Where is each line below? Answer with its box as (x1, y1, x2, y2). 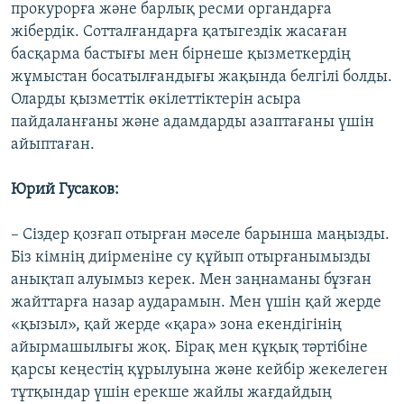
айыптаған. (11, 136, 95, 153)
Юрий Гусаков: (11, 181, 119, 198)
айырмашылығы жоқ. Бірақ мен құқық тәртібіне (11, 339, 368, 356)
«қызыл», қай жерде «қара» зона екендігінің (11, 317, 342, 334)
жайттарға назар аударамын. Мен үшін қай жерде (11, 294, 381, 311)
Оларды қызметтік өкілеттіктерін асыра (11, 91, 301, 108)
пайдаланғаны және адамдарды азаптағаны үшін (11, 114, 374, 131)
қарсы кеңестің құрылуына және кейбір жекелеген (11, 362, 388, 379)
